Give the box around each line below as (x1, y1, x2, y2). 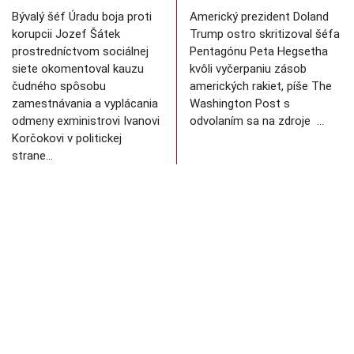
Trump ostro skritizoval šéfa (190, 27, 340, 42)
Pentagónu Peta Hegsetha (190, 44, 328, 59)
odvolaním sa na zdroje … (190, 114, 324, 129)
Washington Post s (190, 96, 290, 111)
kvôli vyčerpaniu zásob (190, 62, 307, 77)
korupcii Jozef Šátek (12, 27, 120, 42)
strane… (12, 149, 53, 164)
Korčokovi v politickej (12, 131, 122, 146)
